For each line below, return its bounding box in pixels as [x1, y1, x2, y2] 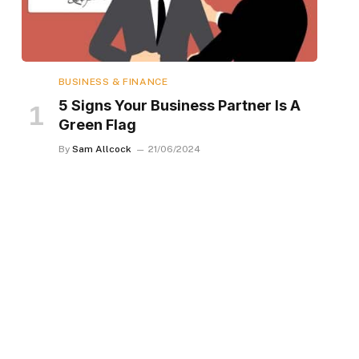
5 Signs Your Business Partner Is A [58, 96, 301, 114]
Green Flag [58, 115, 136, 133]
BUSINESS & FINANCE [58, 75, 168, 87]
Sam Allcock [71, 143, 131, 155]
